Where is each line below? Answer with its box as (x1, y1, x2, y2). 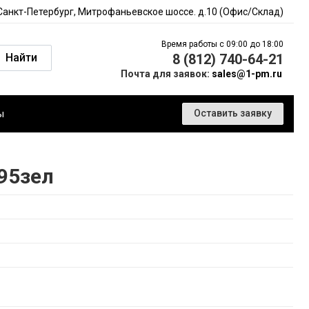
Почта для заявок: (121, 68, 212, 79)
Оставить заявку (194, 108, 272, 119)
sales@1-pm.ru (212, 68, 282, 79)
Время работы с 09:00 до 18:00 (161, 39, 283, 49)
